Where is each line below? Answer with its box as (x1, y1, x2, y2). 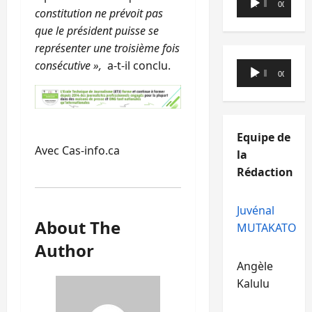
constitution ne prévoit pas (35, 6, 163, 22)
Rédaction (236, 164, 293, 180)
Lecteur (235, 59, 276, 75)
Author (35, 238, 94, 262)
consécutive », (35, 58, 104, 74)
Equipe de (236, 130, 290, 145)
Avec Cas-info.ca (35, 142, 120, 158)
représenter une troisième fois (35, 40, 180, 56)
